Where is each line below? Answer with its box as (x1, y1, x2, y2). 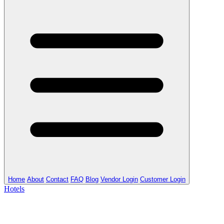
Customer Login (140, 175, 185, 183)
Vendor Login (100, 175, 138, 183)
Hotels (4, 184, 24, 193)
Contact (46, 175, 68, 183)
